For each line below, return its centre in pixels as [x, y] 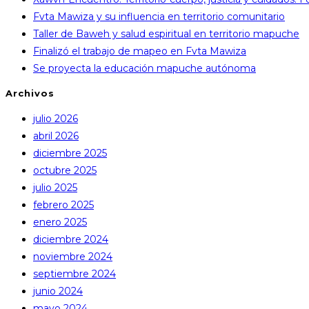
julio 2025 [55, 187]
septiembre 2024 [74, 273]
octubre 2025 [65, 170]
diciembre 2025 [70, 153]
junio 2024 [58, 291]
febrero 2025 [63, 205]
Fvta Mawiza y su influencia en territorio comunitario [159, 17]
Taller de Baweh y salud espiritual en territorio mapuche [166, 34]
